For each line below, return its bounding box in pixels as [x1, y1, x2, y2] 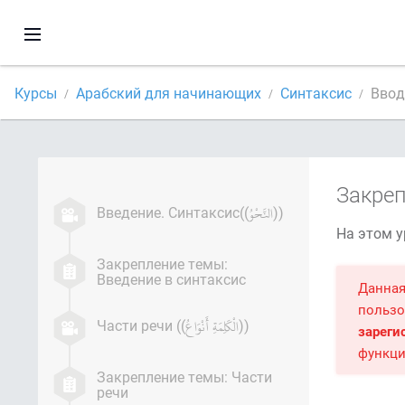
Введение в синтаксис [97, 269, 246, 288]
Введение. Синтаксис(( [97, 202, 249, 221]
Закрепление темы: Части [97, 367, 272, 386]
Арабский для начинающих [76, 82, 261, 102]
